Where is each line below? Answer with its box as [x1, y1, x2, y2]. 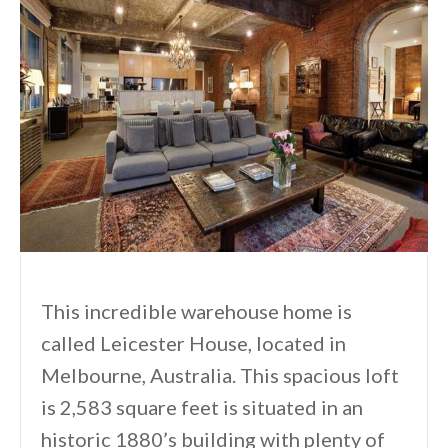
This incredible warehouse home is [41, 299, 352, 324]
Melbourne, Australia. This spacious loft [41, 363, 399, 388]
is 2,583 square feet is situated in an [41, 395, 363, 420]
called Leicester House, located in [41, 331, 346, 356]
